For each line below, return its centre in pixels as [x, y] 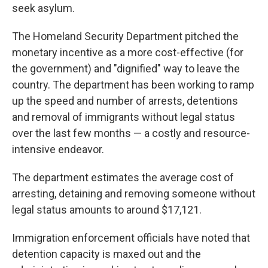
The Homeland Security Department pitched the [125, 36]
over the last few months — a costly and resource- [131, 133]
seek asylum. [43, 8]
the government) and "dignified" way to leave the [126, 68]
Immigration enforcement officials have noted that [131, 238]
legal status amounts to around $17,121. [107, 210]
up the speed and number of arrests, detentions [125, 101]
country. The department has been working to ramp [133, 85]
